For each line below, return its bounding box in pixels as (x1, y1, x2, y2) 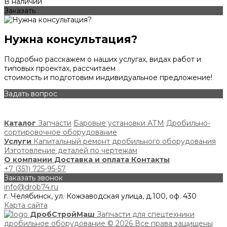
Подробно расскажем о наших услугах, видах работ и (4, 54, 201, 64)
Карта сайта (4, 200, 48, 210)
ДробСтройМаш (30, 209, 95, 219)
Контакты (131, 155, 170, 164)
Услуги (4, 136, 31, 146)
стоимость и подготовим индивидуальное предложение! (4, 72, 212, 82)
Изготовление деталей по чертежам (4, 145, 137, 155)
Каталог (4, 118, 36, 128)
